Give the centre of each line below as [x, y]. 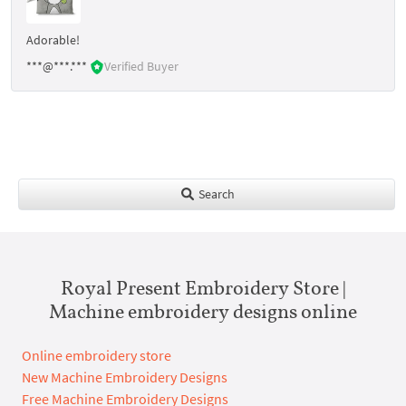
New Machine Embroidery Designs [125, 377]
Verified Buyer [141, 66]
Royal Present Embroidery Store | [203, 287]
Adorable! [53, 39]
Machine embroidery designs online [203, 310]
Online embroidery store [97, 355]
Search [215, 193]
